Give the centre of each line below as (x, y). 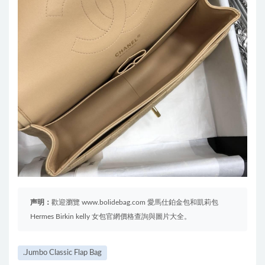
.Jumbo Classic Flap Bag (62, 253)
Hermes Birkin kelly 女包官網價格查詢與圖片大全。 (111, 216)
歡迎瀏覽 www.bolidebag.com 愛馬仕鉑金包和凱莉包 (135, 202)
